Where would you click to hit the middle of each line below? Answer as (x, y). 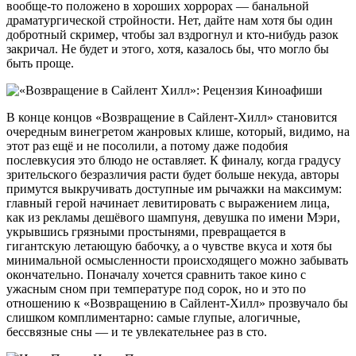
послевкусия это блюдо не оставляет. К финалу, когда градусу (174, 160)
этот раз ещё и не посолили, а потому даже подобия (147, 145)
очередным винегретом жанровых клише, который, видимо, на (178, 131)
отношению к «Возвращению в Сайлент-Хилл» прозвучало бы (177, 303)
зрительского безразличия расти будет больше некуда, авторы (173, 174)
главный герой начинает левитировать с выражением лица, (168, 203)
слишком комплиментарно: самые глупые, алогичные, (153, 317)
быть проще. (40, 63)
